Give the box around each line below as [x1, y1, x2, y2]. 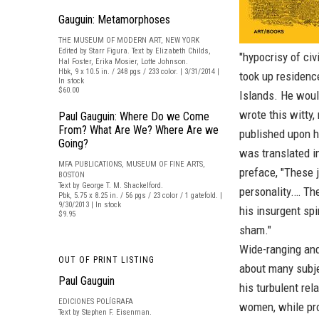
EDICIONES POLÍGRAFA [58, 297, 133, 306]
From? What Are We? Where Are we [58, 123, 219, 137]
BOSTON [58, 170, 85, 179]
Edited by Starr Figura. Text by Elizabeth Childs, [58, 46, 211, 56]
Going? [58, 137, 88, 150]
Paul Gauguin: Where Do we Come [58, 110, 209, 123]
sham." [239, 223, 271, 237]
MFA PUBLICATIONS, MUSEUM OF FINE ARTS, [58, 159, 205, 169]
